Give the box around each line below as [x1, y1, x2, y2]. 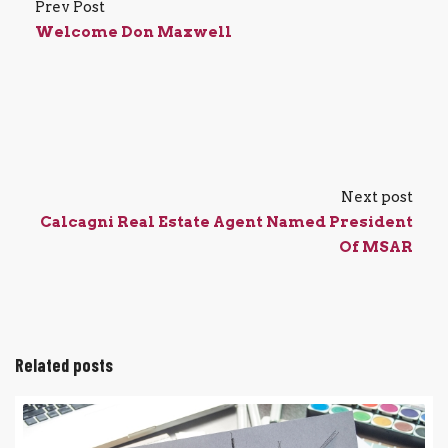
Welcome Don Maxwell [35, 23, 232, 41]
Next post [341, 188, 413, 206]
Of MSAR [339, 238, 413, 256]
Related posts [15, 354, 113, 376]
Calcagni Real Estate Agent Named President [40, 213, 413, 231]
